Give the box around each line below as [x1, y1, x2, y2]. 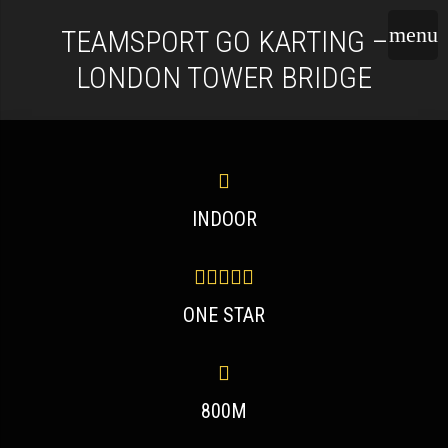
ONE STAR [183, 303, 265, 327]
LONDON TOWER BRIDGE [76, 60, 372, 95]
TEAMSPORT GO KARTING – [60, 24, 388, 59]
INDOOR [191, 207, 257, 231]
